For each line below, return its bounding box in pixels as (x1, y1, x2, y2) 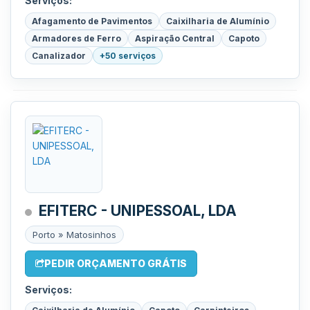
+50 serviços (100, 51, 156, 61)
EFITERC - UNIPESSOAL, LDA (39, 202, 237, 219)
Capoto (228, 33, 259, 44)
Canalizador (32, 51, 86, 61)
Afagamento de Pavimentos (32, 16, 152, 26)
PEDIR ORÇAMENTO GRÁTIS (44, 257, 187, 269)
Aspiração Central (135, 33, 215, 44)
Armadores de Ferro (32, 33, 121, 44)
